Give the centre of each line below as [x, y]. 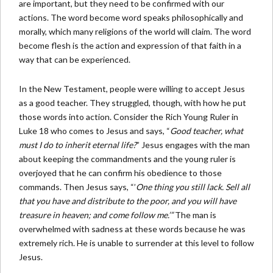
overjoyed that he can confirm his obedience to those [120, 173]
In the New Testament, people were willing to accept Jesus [132, 89]
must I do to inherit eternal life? [78, 145]
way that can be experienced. [75, 59]
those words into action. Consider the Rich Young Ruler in [129, 117]
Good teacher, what [207, 131]
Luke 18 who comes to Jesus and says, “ [94, 131]
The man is [196, 215]
